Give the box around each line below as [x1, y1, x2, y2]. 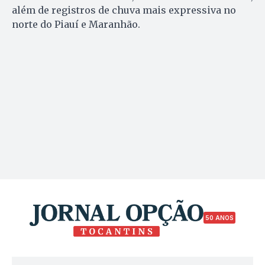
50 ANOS [205, 214, 234, 222]
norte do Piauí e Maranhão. [12, 18, 140, 30]
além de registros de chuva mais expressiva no [12, 4, 236, 16]
